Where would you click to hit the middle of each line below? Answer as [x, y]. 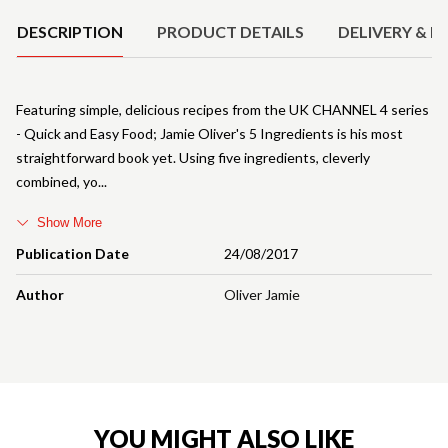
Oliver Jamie [262, 294]
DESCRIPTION [70, 31]
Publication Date [72, 253]
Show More [69, 222]
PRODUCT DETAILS [230, 31]
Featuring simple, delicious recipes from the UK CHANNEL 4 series [222, 109]
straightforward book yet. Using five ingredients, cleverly [193, 157]
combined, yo [57, 181]
